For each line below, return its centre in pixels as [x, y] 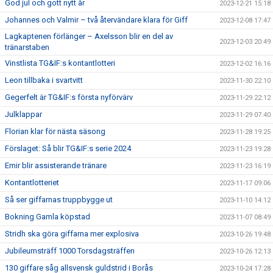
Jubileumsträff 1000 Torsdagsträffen [70, 251]
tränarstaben [27, 47]
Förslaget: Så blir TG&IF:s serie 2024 [68, 148]
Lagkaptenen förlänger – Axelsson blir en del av [89, 36]
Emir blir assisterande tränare [56, 165]
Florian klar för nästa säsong [55, 131]
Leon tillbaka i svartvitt [44, 80]
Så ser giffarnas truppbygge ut [59, 200]
